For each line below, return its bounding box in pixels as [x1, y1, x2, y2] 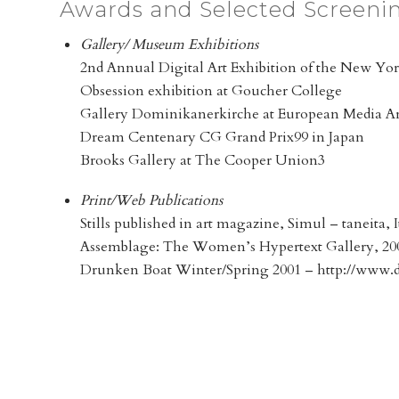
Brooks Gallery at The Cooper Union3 [80, 150, 325, 170]
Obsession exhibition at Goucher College [80, 80, 342, 101]
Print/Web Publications [80, 191, 223, 211]
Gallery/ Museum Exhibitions [80, 34, 258, 54]
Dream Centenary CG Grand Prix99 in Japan [80, 126, 364, 147]
